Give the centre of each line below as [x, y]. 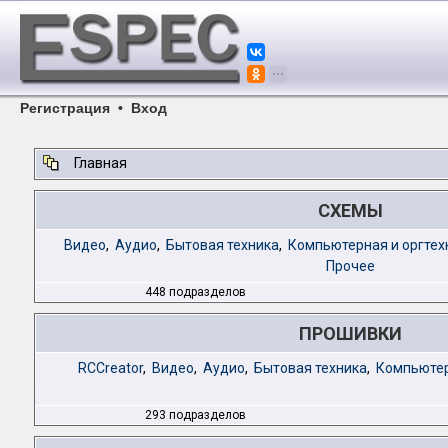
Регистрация [65, 108]
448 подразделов [196, 292]
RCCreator [110, 368]
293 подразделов [195, 415]
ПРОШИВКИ [350, 333]
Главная [100, 163]
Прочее [350, 266]
